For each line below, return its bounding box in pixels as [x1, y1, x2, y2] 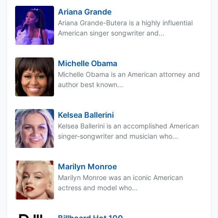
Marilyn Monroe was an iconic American [58, 173, 183, 182]
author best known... [58, 80, 123, 89]
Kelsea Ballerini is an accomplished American [58, 121, 199, 130]
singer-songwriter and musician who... [58, 131, 178, 140]
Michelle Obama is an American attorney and [58, 70, 200, 78]
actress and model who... [58, 183, 138, 192]
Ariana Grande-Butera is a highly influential [58, 18, 193, 27]
